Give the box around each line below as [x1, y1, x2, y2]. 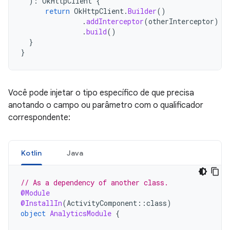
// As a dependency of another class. [21, 178, 168, 187]
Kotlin [21, 148, 42, 158]
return [45, 6, 70, 16]
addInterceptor [86, 16, 144, 26]
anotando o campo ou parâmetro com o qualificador [8, 100, 203, 110]
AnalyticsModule [50, 208, 111, 218]
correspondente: [8, 112, 70, 123]
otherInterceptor [148, 16, 214, 26]
